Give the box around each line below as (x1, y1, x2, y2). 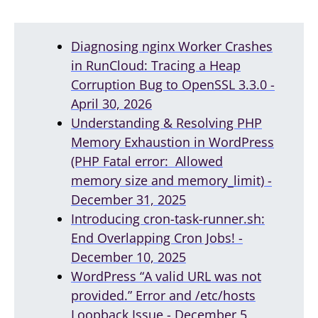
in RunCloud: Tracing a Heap (71, 56, 241, 74)
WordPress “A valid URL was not (71, 267, 261, 285)
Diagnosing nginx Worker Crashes (71, 37, 273, 55)
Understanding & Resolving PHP (71, 114, 262, 131)
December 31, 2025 (71, 190, 186, 208)
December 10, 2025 (71, 248, 186, 265)
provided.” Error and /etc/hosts (71, 286, 256, 304)
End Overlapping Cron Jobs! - (71, 229, 243, 246)
